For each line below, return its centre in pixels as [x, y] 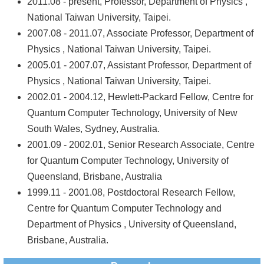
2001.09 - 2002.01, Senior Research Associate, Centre [141, 145]
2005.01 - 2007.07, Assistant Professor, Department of [139, 65]
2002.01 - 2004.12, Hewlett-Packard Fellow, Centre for [140, 97]
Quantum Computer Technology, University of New [132, 113]
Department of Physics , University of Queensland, [132, 224]
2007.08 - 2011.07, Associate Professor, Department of [140, 33]
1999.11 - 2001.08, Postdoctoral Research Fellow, [131, 192]
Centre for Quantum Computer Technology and [124, 208]
